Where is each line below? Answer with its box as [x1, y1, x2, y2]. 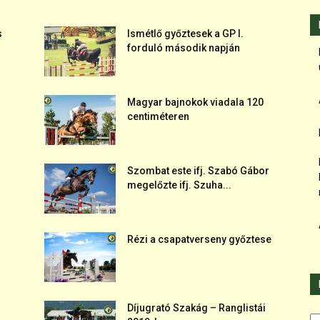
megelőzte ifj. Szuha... [127, 179, 231, 191]
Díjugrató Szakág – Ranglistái [127, 302, 266, 314]
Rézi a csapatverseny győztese [127, 234, 271, 245]
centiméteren [127, 111, 189, 122]
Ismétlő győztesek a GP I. [127, 28, 244, 39]
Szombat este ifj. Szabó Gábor [127, 165, 269, 176]
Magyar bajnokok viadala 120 [127, 96, 264, 108]
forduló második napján [127, 42, 240, 54]
